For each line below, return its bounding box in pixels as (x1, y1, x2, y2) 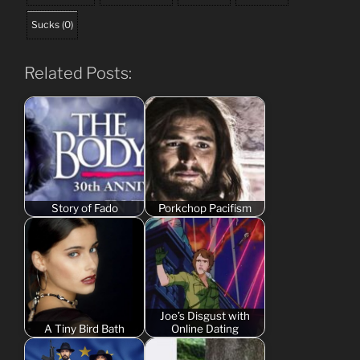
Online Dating (171, 322, 239, 336)
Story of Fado (51, 202, 118, 215)
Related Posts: (24, 63, 132, 83)
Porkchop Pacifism (158, 202, 252, 215)
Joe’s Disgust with (160, 309, 250, 323)
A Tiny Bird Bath (44, 322, 125, 336)
